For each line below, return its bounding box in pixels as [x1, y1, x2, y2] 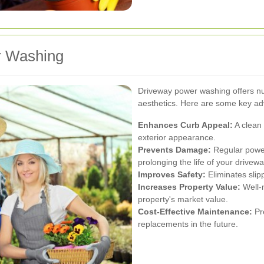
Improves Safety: [138, 169, 206, 179]
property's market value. [138, 194, 228, 204]
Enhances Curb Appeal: [138, 120, 233, 130]
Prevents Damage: [138, 144, 211, 154]
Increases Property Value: [138, 181, 240, 192]
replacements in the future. [138, 219, 238, 229]
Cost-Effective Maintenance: [138, 206, 252, 216]
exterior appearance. [138, 132, 216, 142]
